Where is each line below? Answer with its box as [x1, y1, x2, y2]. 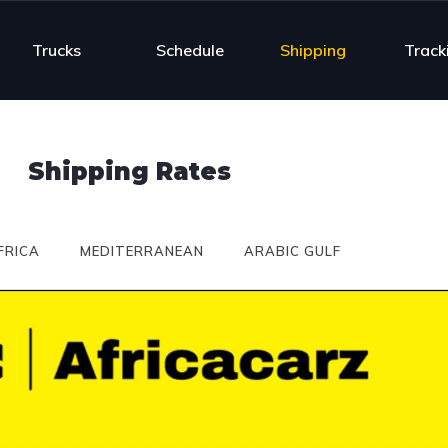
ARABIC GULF [243, 243, 341, 259]
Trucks [32, 39, 82, 60]
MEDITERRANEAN [79, 243, 204, 259]
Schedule [156, 39, 225, 60]
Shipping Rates [28, 157, 232, 186]
